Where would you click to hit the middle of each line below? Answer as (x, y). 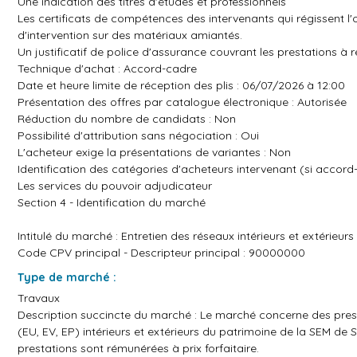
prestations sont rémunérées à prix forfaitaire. (138, 348)
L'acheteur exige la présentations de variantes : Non (154, 152)
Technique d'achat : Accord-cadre (107, 69)
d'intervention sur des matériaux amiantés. (130, 35)
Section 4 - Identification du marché (112, 202)
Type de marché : (67, 277)
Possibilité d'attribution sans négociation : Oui (138, 135)
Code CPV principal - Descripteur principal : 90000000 (161, 253)
